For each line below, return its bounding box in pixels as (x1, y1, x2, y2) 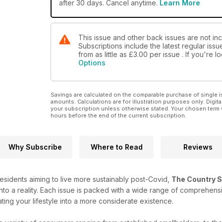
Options (78, 58, 106, 67)
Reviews (183, 143, 213, 152)
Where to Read (90, 143, 143, 152)
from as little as (78, 50, 129, 59)
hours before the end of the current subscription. (51, 112, 186, 119)
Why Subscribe (8, 143, 62, 152)
